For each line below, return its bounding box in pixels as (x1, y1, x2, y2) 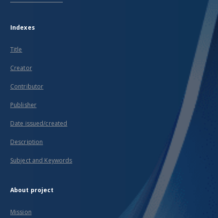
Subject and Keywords (10, 156, 73, 164)
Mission (10, 208, 32, 216)
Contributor (10, 82, 44, 91)
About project (10, 186, 54, 194)
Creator (10, 64, 32, 72)
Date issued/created (10, 119, 68, 127)
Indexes (10, 23, 35, 32)
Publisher (10, 101, 37, 109)
